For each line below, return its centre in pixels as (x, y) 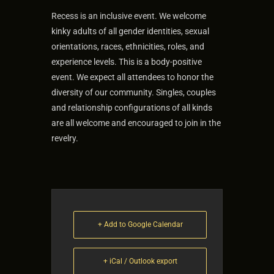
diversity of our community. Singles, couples (134, 92)
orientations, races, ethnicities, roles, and (128, 46)
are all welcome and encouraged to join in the (136, 123)
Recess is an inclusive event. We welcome (129, 16)
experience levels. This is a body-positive (127, 62)
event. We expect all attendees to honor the (132, 77)
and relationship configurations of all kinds (132, 108)
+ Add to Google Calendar (140, 224)
